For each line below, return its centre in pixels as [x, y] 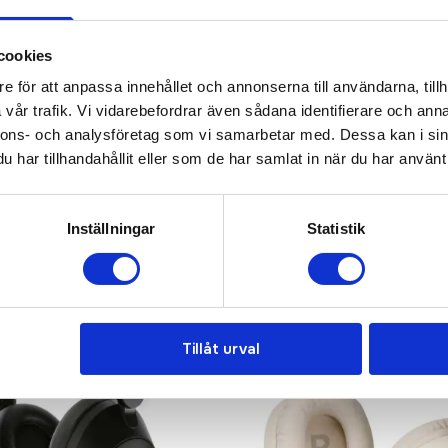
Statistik [336, 229]
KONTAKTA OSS [224, 28]
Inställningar [111, 229]
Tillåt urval [220, 349]
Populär [270, 223]
